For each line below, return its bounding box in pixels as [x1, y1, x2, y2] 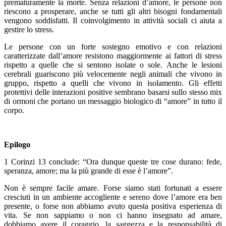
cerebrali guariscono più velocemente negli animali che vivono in [4, 69, 222, 78]
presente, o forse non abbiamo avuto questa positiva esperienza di [4, 201, 222, 210]
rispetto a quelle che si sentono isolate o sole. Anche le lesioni [4, 60, 222, 69]
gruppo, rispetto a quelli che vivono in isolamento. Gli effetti [4, 78, 222, 87]
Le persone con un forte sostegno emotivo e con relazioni [4, 42, 222, 51]
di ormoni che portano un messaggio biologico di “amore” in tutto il [4, 96, 222, 105]
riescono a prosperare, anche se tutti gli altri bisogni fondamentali [4, 7, 222, 16]
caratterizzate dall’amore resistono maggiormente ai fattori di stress [4, 51, 222, 60]
